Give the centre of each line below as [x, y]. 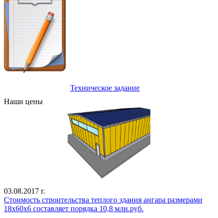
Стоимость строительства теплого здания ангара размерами [103, 200]
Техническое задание [105, 88]
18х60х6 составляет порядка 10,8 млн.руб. [74, 208]
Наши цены [23, 101]
